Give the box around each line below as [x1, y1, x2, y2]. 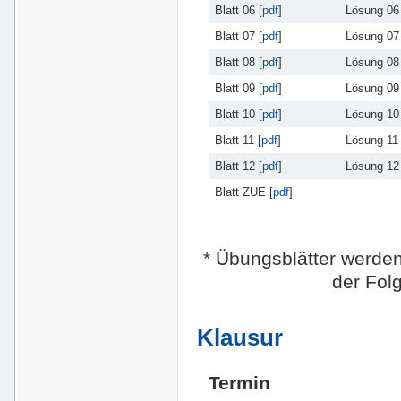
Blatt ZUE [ [214, 184, 273, 199]
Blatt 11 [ [214, 132, 261, 147]
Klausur [197, 324, 284, 350]
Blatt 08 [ [214, 55, 262, 69]
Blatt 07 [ [214, 29, 262, 43]
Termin [209, 371, 271, 393]
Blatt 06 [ [214, 3, 262, 17]
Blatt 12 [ [214, 158, 262, 173]
